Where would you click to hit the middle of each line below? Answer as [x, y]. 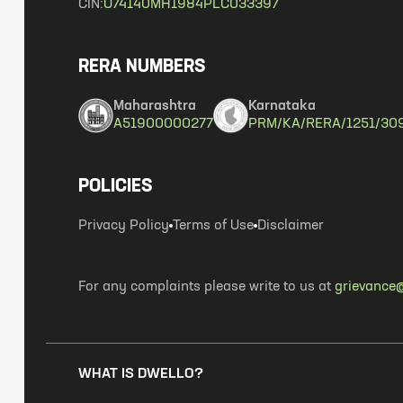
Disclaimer [291, 226]
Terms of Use [213, 226]
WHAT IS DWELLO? [141, 374]
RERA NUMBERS [142, 67]
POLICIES [115, 187]
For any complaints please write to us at [205, 287]
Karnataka [282, 106]
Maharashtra [155, 106]
